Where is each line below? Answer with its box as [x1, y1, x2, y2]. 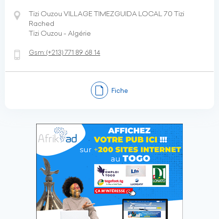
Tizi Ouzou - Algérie [29, 29, 91, 38]
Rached [29, 19, 54, 28]
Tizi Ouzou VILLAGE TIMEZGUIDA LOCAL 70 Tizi [29, 9, 184, 18]
